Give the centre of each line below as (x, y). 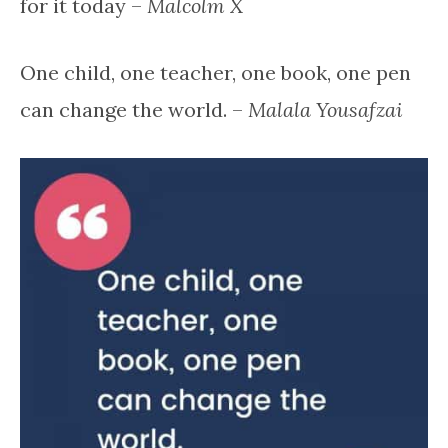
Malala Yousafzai (325, 109)
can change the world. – (134, 109)
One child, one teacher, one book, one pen (215, 72)
